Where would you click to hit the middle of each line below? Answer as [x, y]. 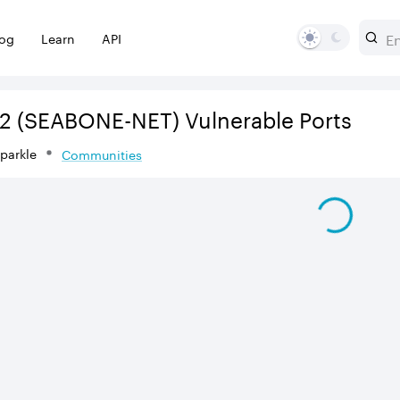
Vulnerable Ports [266, 117]
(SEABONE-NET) [96, 117]
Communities [102, 154]
